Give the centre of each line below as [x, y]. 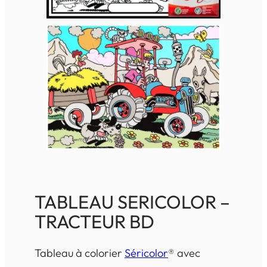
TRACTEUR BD [94, 221]
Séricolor [146, 253]
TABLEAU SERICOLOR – [132, 201]
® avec [184, 253]
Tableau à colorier [80, 253]
